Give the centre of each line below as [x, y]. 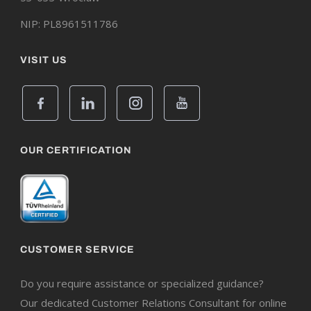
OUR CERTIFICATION [76, 151]
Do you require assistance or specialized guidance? [142, 284]
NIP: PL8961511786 [69, 24]
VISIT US [44, 60]
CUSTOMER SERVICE [77, 250]
